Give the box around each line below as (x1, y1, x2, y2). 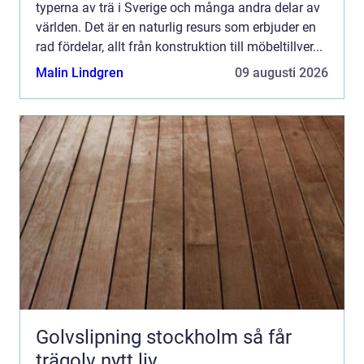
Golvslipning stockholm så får (36, 325, 243, 349)
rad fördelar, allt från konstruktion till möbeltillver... (36, 38, 323, 54)
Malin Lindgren (36, 64, 123, 80)
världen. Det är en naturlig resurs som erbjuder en (36, 19, 316, 35)
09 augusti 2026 (235, 64, 328, 80)
